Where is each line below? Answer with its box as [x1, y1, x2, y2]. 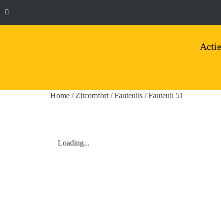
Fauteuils [114, 91, 143, 100]
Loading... [58, 139, 90, 147]
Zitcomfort [75, 91, 109, 100]
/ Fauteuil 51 [143, 91, 184, 100]
